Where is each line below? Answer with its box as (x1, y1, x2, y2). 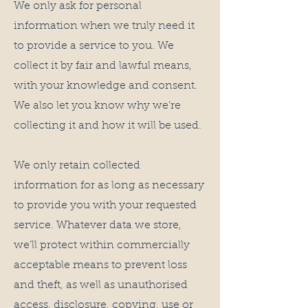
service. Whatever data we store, (14, 220, 181, 231)
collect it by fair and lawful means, (14, 60, 192, 71)
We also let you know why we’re (14, 100, 181, 111)
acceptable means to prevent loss (14, 260, 187, 271)
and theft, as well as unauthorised (14, 280, 188, 291)
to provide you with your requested (14, 200, 197, 211)
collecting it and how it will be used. (14, 120, 201, 131)
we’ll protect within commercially (14, 240, 190, 251)
